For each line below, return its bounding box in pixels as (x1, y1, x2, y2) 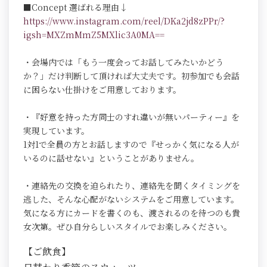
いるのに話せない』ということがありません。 (23, 152, 199, 164)
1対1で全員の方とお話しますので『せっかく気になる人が (23, 138, 239, 151)
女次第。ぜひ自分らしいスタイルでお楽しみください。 (23, 221, 234, 233)
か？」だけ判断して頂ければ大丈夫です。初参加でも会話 (23, 70, 240, 82)
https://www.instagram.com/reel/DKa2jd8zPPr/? (23, 15, 225, 27)
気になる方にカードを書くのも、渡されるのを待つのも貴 (23, 207, 240, 219)
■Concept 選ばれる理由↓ (23, 1, 128, 14)
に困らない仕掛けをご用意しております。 (23, 83, 181, 96)
